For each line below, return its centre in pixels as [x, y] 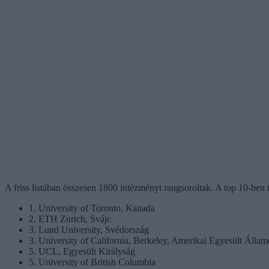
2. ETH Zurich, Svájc [70, 219]
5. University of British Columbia [92, 262]
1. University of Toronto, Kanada [92, 208]
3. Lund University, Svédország [89, 229]
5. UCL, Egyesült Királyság [82, 251]
